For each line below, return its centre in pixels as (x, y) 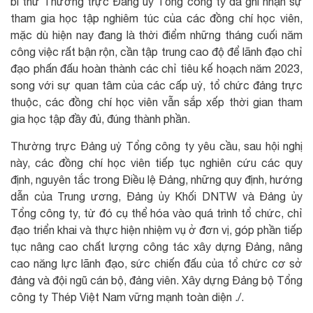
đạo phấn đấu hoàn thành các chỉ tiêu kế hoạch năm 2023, (156, 68)
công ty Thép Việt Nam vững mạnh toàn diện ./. (127, 297)
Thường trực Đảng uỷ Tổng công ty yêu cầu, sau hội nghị (156, 146)
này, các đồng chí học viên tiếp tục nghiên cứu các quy (156, 162)
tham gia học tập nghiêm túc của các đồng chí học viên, (156, 18)
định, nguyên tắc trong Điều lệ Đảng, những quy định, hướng (156, 179)
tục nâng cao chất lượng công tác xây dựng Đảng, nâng (156, 246)
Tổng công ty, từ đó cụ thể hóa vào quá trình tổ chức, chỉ (156, 213)
